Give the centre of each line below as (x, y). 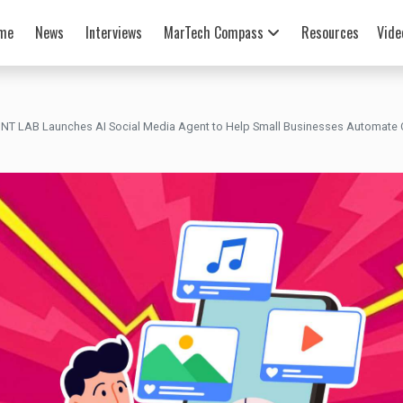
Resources (330, 33)
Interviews (113, 33)
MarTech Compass (215, 33)
